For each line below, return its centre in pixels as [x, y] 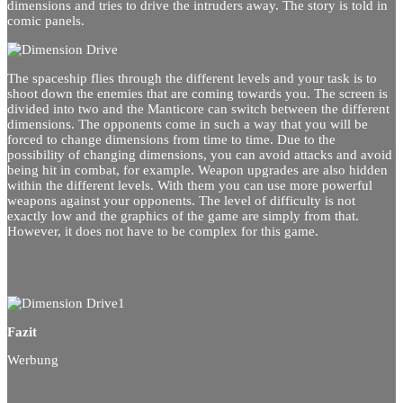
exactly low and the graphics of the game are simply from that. [183, 215]
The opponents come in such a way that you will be [223, 124]
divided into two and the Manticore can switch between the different [198, 108]
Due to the [306, 139]
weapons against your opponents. [101, 200]
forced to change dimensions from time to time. [140, 139]
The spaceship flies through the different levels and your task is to [192, 78]
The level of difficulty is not [277, 200]
